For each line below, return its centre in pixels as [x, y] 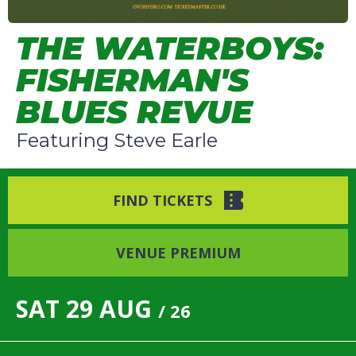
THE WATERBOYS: [170, 48]
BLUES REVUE [134, 111]
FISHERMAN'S [132, 79]
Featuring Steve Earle [117, 140]
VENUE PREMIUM [178, 252]
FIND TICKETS [163, 200]
